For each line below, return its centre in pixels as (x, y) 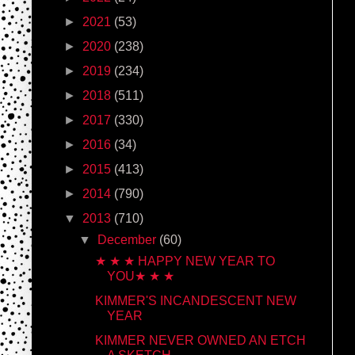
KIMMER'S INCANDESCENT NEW (195, 300)
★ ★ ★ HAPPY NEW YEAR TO (185, 261)
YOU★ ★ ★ (140, 276)
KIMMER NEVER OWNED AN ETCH (200, 340)
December (129, 239)
